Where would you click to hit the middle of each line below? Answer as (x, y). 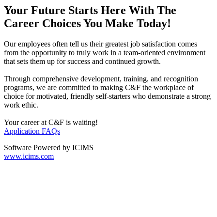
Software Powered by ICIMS (49, 147)
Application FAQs (32, 131)
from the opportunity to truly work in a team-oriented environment (105, 52)
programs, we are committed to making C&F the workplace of (99, 87)
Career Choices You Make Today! (87, 23)
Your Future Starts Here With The (90, 10)
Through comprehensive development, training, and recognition (101, 78)
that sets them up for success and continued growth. (82, 61)
